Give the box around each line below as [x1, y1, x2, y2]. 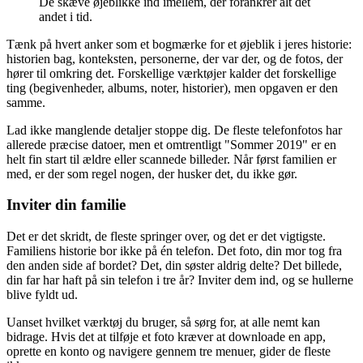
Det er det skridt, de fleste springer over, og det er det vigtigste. [6, 228, 326, 243]
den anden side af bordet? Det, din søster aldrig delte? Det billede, [6, 258, 342, 272]
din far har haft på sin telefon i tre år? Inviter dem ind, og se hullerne [6, 272, 353, 287]
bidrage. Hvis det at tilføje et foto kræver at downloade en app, [6, 329, 326, 344]
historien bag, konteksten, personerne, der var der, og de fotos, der [6, 51, 343, 66]
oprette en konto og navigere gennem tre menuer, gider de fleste [6, 344, 331, 358]
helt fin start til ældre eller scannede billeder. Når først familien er [6, 152, 336, 166]
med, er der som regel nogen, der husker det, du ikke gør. [6, 166, 297, 181]
